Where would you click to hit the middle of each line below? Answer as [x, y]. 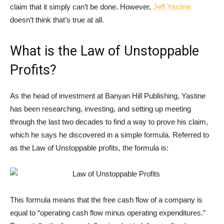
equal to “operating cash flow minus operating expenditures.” [108, 213]
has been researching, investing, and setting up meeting [100, 109]
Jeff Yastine [172, 7]
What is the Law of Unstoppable [104, 51]
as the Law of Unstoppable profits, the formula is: [89, 148]
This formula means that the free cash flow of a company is [106, 200]
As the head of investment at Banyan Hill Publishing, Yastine [108, 96]
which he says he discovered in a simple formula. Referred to [109, 135]
